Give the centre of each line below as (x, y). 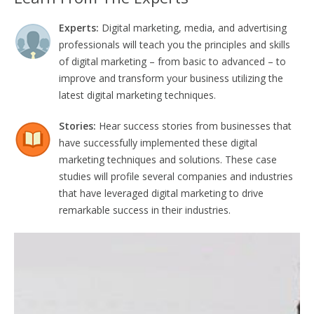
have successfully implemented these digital (158, 142)
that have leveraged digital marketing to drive (161, 193)
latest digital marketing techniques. (137, 95)
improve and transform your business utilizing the (171, 78)
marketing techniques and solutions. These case (168, 159)
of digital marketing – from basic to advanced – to (172, 61)
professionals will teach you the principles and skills (175, 44)
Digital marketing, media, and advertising (194, 27)
